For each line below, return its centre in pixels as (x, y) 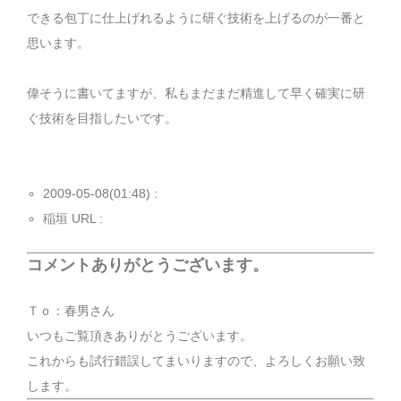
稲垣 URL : (75, 218)
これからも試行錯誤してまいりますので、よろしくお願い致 (196, 361)
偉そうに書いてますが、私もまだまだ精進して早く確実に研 (196, 93)
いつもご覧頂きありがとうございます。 (140, 336)
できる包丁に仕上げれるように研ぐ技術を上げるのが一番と (196, 17)
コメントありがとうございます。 (148, 264)
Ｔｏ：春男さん (71, 311)
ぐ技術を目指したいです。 (102, 118)
